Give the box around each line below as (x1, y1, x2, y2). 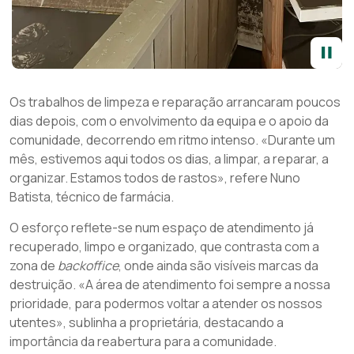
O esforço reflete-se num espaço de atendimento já (9, 219, 314, 236)
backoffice (58, 257, 119, 274)
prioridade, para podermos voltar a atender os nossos (9, 295, 322, 312)
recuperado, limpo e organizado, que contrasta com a (9, 238, 319, 255)
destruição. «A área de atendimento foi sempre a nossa (9, 276, 330, 293)
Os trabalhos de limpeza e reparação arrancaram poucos (9, 93, 341, 111)
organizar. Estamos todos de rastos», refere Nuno (9, 169, 300, 186)
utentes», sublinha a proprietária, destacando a (9, 314, 284, 331)
